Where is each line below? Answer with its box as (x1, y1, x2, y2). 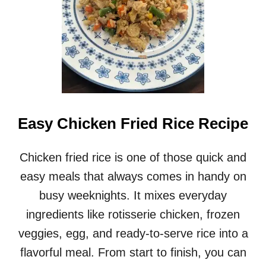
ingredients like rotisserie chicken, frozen (26, 208, 240, 221)
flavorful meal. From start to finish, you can (20, 246, 246, 259)
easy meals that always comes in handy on (20, 170, 246, 183)
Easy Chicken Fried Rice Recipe (18, 115, 248, 132)
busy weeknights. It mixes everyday (39, 189, 227, 202)
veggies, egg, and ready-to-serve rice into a (18, 227, 248, 240)
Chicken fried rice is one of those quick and (20, 151, 246, 164)
